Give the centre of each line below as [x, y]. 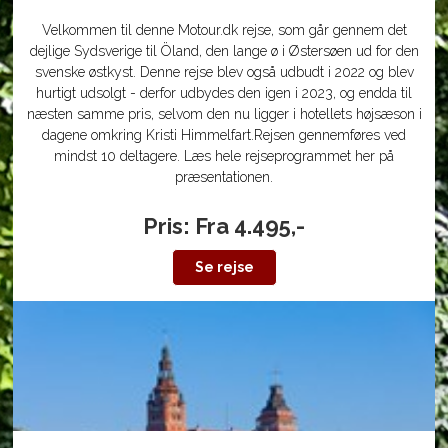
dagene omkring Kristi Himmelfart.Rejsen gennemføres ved [224, 135]
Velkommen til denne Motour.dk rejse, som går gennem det [224, 30]
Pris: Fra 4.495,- [224, 226]
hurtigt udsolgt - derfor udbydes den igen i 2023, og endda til [224, 93]
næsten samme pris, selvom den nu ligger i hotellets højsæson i [224, 114]
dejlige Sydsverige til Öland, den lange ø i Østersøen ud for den [224, 51]
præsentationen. [224, 177]
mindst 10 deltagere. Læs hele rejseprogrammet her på [224, 156]
